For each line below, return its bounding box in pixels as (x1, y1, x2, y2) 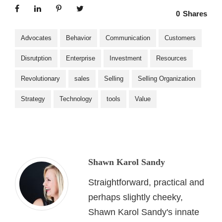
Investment (110, 55, 142, 62)
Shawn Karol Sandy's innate (88, 207, 199, 217)
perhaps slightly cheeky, (88, 192, 183, 202)
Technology (59, 95, 92, 103)
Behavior (66, 34, 91, 42)
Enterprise (66, 55, 95, 62)
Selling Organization (138, 75, 195, 82)
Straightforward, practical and (88, 177, 204, 187)
